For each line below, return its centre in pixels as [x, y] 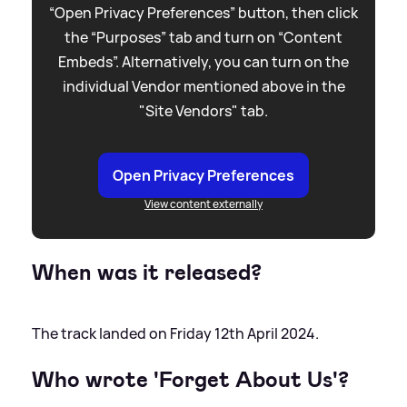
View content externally [203, 203]
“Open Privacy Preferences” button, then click [203, 12]
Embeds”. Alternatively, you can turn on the [203, 61]
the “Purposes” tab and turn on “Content [203, 37]
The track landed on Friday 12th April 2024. [175, 333]
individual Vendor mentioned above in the [203, 86]
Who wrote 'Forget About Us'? [190, 379]
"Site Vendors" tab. [203, 110]
